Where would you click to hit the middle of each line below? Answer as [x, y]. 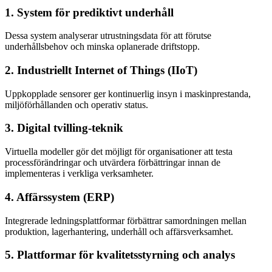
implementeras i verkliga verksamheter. [79, 174]
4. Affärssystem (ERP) [59, 197]
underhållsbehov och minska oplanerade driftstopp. [102, 47]
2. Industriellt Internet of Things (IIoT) [101, 70]
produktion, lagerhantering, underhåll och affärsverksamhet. [119, 231]
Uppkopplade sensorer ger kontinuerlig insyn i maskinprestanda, [128, 93]
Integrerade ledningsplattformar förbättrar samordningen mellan [126, 220]
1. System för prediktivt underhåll [89, 12]
